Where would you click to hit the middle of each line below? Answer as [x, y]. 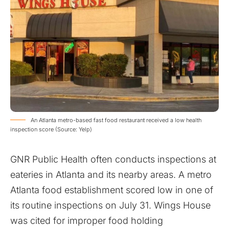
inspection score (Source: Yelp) [51, 129]
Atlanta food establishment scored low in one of [112, 190]
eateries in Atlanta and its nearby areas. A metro [111, 174]
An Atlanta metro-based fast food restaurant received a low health [116, 120]
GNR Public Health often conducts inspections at [113, 159]
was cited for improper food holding [87, 220]
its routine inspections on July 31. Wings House [110, 205]
